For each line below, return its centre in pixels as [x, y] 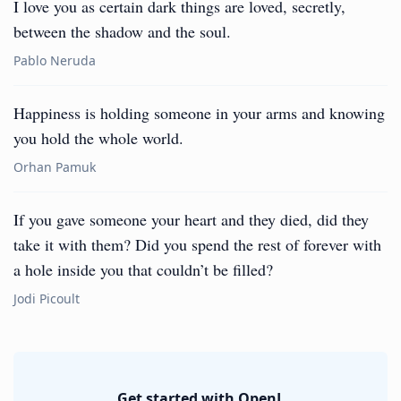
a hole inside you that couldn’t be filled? [143, 269]
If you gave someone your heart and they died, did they [191, 219]
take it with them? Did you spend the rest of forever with [197, 244]
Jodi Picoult [47, 299]
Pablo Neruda [55, 60]
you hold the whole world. [98, 138]
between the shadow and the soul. [122, 31]
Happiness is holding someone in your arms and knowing [199, 113]
